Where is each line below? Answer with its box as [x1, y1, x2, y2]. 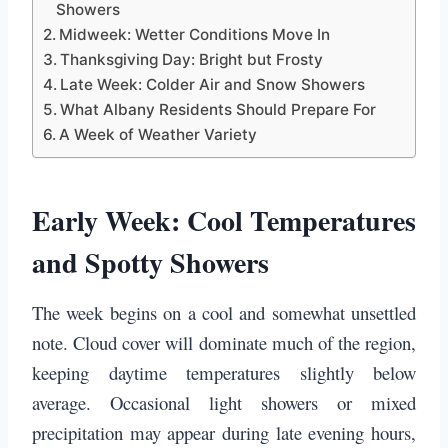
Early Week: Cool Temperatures [32, 200, 416, 242]
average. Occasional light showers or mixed [32, 390, 416, 416]
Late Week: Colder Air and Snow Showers [60, 75, 366, 95]
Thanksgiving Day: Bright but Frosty [60, 50, 324, 70]
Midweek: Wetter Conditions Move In [59, 25, 331, 45]
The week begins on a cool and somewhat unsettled [32, 300, 416, 326]
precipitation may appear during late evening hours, [32, 420, 416, 446]
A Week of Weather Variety [59, 125, 258, 145]
